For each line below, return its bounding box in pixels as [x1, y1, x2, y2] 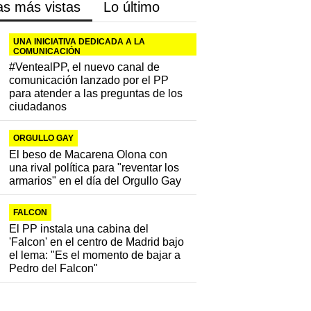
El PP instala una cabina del [9, 223, 149, 235]
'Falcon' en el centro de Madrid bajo [9, 236, 185, 249]
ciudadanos [9, 101, 67, 113]
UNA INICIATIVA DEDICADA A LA [13, 37, 146, 47]
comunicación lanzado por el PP [9, 74, 169, 87]
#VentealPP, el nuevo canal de [9, 61, 160, 74]
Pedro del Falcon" [9, 262, 99, 275]
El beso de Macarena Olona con [9, 149, 168, 161]
